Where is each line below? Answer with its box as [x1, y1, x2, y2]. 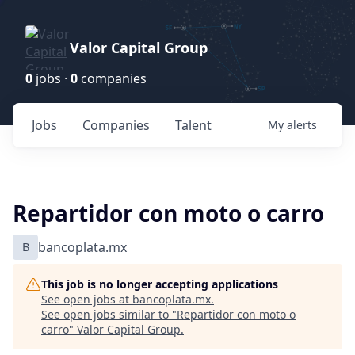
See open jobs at [41, 292, 132, 307]
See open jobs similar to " [41, 307, 177, 322]
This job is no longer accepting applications [41, 277, 278, 292]
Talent [175, 116, 212, 134]
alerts [287, 117, 317, 132]
